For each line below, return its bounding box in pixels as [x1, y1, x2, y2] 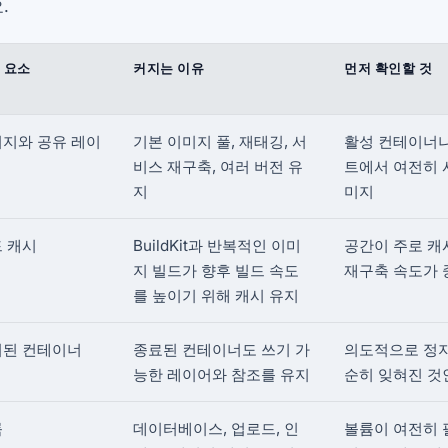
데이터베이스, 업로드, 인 [133, 418, 299, 438]
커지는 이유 [133, 59, 205, 76]
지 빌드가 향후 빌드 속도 [133, 260, 299, 280]
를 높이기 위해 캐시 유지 [133, 285, 299, 305]
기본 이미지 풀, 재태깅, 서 [133, 131, 307, 151]
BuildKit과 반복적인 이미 [133, 235, 301, 255]
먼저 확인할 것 [344, 59, 433, 76]
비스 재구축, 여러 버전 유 [133, 156, 303, 176]
